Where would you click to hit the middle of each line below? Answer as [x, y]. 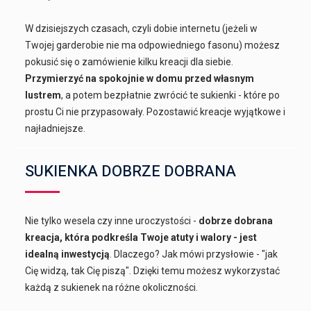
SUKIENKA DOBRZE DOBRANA [131, 172]
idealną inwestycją [68, 254]
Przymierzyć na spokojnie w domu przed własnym [140, 79]
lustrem [43, 95]
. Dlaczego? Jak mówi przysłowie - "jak [194, 254]
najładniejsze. [56, 129]
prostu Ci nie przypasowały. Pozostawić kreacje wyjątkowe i [155, 112]
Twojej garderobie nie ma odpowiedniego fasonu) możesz [153, 45]
